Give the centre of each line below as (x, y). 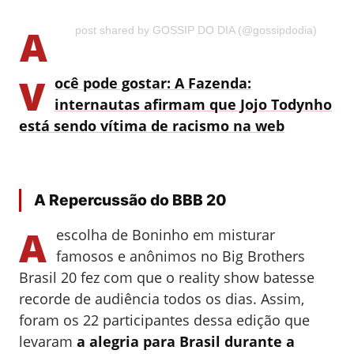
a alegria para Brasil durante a (184, 342)
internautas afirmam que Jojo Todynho (193, 105)
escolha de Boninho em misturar (166, 235)
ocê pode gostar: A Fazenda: (153, 83)
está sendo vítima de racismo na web (152, 126)
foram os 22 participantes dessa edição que (164, 320)
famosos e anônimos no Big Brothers (181, 256)
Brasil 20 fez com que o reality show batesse (167, 278)
